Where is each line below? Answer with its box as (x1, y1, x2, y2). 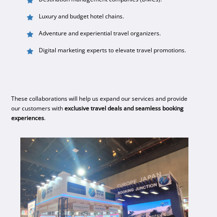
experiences (11, 113, 45, 122)
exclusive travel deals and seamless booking (64, 104, 184, 112)
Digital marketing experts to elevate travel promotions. (39, 46, 186, 54)
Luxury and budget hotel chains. (39, 12, 124, 20)
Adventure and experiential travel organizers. (39, 29, 161, 37)
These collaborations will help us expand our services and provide (11, 94, 188, 103)
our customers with (11, 104, 65, 112)
